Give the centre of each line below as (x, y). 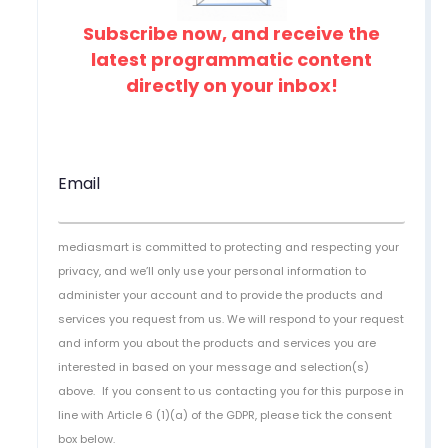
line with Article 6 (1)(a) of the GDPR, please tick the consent (225, 414)
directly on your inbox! (231, 85)
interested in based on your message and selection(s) (214, 366)
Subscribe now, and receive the (231, 33)
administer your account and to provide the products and (221, 294)
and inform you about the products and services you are (217, 342)
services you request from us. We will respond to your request (231, 318)
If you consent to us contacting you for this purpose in (253, 390)
